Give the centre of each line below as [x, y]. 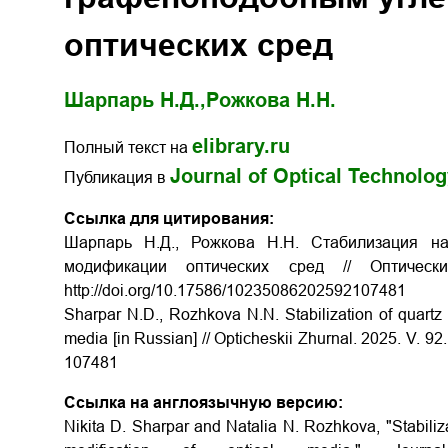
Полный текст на [128, 147]
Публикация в [117, 177]
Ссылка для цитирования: [169, 218]
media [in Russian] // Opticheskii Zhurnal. [213, 338]
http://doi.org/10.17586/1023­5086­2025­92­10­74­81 [235, 290]
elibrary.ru [241, 146]
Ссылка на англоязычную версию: [203, 402]
